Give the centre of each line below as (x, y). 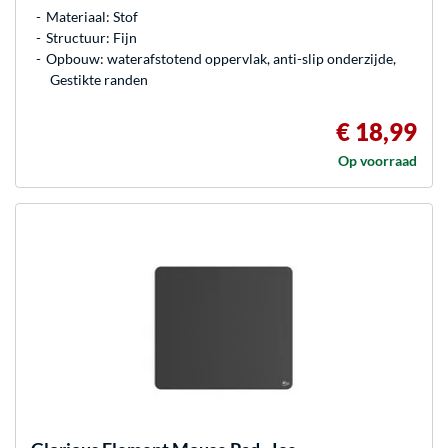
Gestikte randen (99, 79)
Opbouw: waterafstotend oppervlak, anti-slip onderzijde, (221, 58)
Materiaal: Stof (92, 16)
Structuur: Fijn (91, 37)
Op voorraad (377, 160)
